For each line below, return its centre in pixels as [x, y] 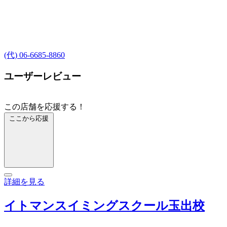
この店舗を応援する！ [45, 107]
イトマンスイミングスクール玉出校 [104, 206]
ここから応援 [29, 119]
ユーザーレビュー [43, 77]
